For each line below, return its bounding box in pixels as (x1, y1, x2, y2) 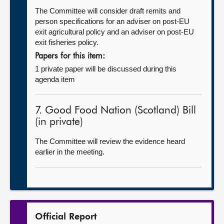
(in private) (35, 117, 83, 127)
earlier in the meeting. (35, 147, 104, 156)
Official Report (35, 212, 97, 221)
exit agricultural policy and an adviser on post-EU (35, 27, 194, 36)
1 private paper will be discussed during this (35, 64, 176, 73)
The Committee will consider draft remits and (35, 6, 180, 15)
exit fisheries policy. (35, 38, 98, 46)
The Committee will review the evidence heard (35, 137, 185, 145)
